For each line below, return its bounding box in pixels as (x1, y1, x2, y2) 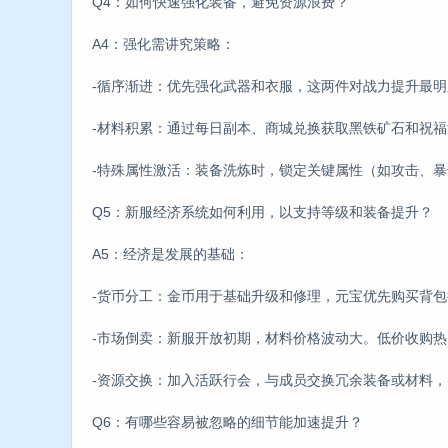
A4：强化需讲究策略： (92, 35, 235, 52)
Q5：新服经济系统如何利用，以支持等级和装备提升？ (92, 203, 433, 220)
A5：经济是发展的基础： (92, 245, 249, 262)
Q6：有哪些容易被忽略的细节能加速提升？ (92, 413, 363, 430)
